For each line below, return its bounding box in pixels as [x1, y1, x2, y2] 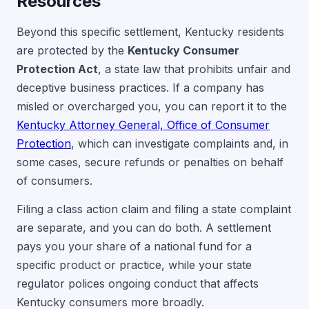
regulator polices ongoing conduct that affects [17, 277, 259, 291]
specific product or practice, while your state [17, 258, 252, 272]
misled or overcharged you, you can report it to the [17, 99, 287, 114]
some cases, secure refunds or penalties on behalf [17, 155, 283, 170]
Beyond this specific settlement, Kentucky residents [17, 25, 284, 39]
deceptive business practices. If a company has [17, 81, 264, 95]
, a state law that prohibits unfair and [98, 62, 290, 77]
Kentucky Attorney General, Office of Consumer [17, 118, 270, 132]
